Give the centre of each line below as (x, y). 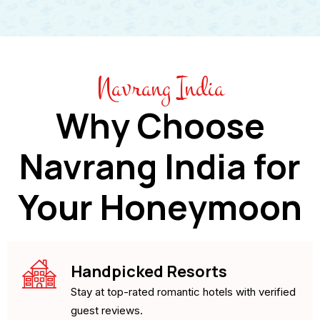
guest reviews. (107, 310)
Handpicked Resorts (149, 271)
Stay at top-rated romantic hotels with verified (183, 291)
